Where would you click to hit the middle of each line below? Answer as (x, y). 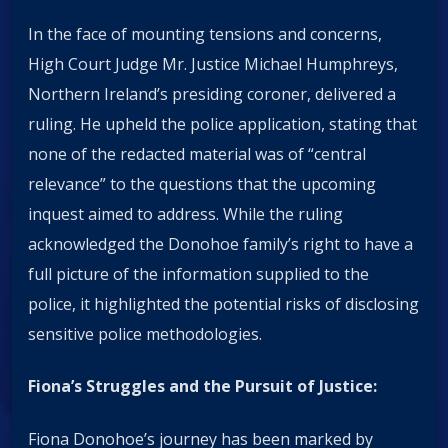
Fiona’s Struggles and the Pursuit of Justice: (202, 386)
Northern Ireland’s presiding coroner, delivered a (212, 93)
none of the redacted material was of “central (197, 153)
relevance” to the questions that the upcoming (202, 183)
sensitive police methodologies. (145, 333)
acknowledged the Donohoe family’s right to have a (220, 243)
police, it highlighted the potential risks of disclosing (223, 303)
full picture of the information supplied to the (198, 273)
